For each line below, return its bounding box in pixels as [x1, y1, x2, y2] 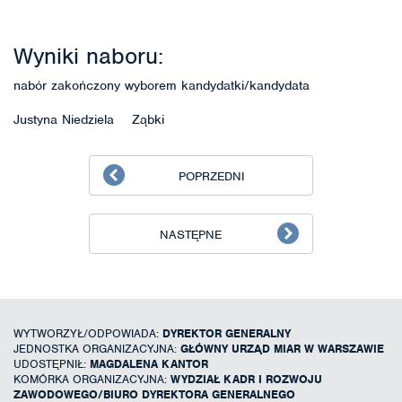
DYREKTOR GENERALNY [162, 325, 291, 341]
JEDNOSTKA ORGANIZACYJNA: [13, 340, 180, 356]
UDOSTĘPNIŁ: [13, 355, 90, 371]
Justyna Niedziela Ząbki [13, 110, 164, 127]
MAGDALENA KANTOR [90, 355, 208, 371]
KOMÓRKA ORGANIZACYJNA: [13, 371, 170, 387]
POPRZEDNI [179, 168, 245, 184]
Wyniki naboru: [13, 41, 163, 70]
